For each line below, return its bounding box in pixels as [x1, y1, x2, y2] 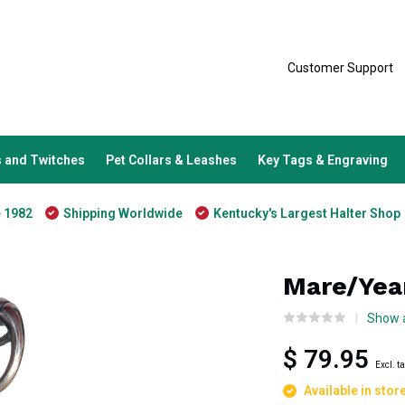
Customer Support [287, 61, 393, 75]
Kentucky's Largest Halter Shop [212, 205, 400, 221]
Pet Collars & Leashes [105, 152, 237, 167]
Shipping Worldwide [62, 205, 183, 221]
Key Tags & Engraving [257, 152, 388, 167]
